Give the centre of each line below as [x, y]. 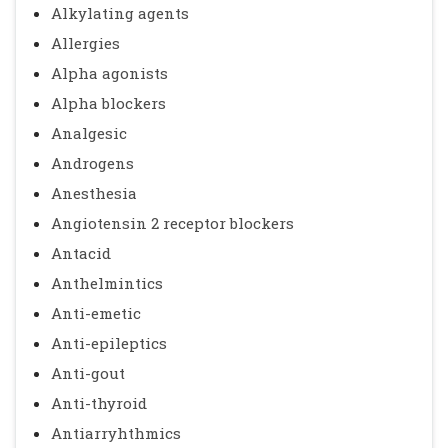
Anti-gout [88, 373]
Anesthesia [94, 193]
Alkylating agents [120, 13]
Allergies [85, 43]
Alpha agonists [109, 73]
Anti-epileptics [109, 343]
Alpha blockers [108, 103]
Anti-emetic [96, 313]
